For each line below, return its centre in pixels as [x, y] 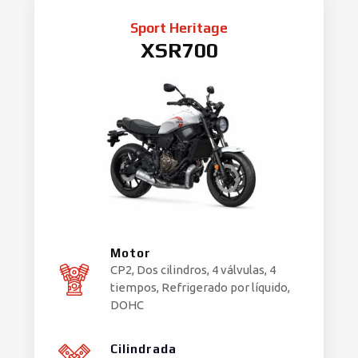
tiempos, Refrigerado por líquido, [200, 288]
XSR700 [179, 51]
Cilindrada [143, 349]
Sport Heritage [179, 28]
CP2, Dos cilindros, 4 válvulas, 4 [193, 270]
